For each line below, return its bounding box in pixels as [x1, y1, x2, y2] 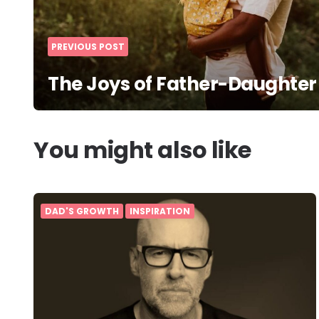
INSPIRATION [130, 205, 190, 218]
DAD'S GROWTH [45, 205, 119, 218]
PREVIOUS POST [51, 41, 125, 53]
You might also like [33, 134, 251, 167]
